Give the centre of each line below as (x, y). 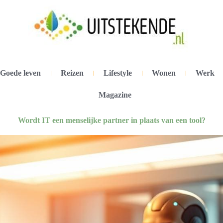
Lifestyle (118, 73)
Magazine (115, 95)
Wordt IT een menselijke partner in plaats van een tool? (111, 120)
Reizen (72, 73)
